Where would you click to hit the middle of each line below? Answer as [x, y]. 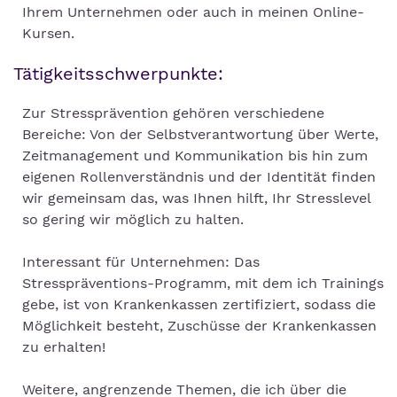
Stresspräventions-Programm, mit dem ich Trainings [203, 284]
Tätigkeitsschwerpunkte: [118, 74]
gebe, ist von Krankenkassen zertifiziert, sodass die [199, 305]
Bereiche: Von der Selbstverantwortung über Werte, [200, 135]
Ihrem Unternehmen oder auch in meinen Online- [193, 12]
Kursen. [48, 34]
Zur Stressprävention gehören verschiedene [173, 113]
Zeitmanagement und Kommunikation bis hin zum [195, 156]
